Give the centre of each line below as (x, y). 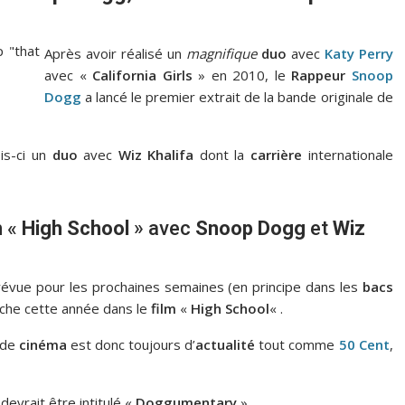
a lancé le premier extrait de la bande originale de (237, 97)
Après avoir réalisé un (115, 53)
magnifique (221, 53)
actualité (226, 344)
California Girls (142, 75)
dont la (222, 155)
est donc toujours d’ (131, 344)
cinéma (42, 344)
